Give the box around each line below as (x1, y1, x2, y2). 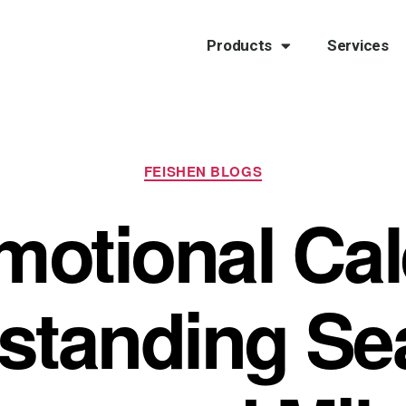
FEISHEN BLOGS (143, 161, 263, 181)
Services (326, 36, 389, 54)
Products (207, 36, 273, 54)
